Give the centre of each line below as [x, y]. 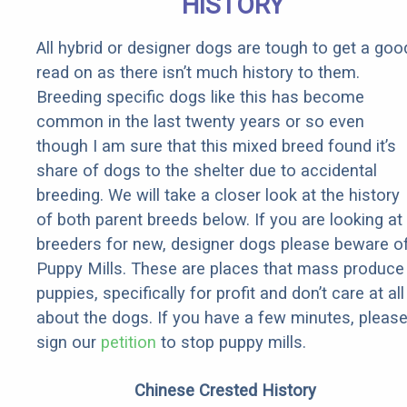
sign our [69, 342]
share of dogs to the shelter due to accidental [207, 171]
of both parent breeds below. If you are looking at [219, 220]
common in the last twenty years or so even [200, 122]
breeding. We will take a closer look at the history [218, 195]
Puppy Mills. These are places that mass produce [220, 269]
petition [129, 342]
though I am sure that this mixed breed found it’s [216, 146]
